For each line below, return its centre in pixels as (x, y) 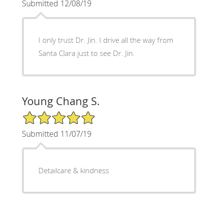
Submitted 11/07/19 (56, 134)
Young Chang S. (61, 101)
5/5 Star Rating (46, 114)
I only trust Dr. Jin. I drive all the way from (106, 40)
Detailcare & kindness (94, 170)
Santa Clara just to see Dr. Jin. (86, 53)
